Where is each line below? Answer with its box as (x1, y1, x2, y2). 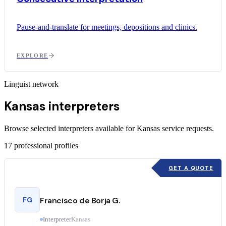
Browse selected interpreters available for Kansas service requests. (4, 124, 214, 133)
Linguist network (4, 79, 59, 88)
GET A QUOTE (168, 164, 213, 172)
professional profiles (14, 141, 78, 150)
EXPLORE (17, 52, 48, 59)
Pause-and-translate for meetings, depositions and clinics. (17, 22, 197, 31)
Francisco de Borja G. (40, 195, 121, 206)
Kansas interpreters (4, 98, 120, 115)
